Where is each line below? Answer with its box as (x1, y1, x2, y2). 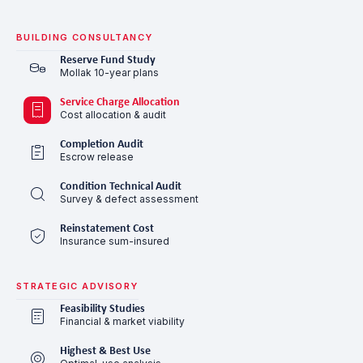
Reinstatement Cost (60, 222, 154, 235)
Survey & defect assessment (60, 192, 199, 205)
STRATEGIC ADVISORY (16, 280, 139, 292)
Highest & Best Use (60, 344, 151, 357)
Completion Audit (60, 138, 143, 151)
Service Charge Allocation (60, 96, 180, 109)
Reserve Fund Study (60, 53, 156, 66)
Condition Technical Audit (60, 180, 181, 193)
